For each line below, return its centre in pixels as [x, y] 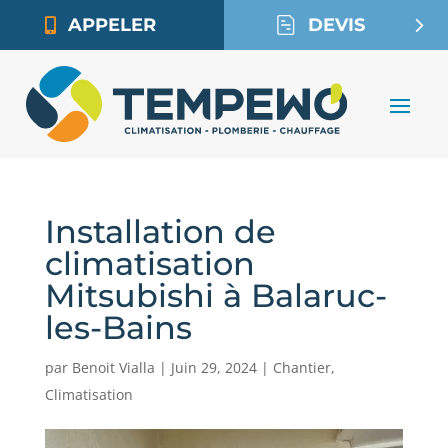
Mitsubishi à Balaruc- [215, 295]
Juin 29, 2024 [213, 367]
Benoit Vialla [113, 367]
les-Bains [118, 327]
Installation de [160, 231]
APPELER [112, 25]
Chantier [301, 367]
